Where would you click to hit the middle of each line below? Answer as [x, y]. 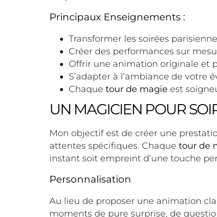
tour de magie [137, 89]
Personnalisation [90, 179]
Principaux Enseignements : [117, 17]
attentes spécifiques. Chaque [114, 146]
